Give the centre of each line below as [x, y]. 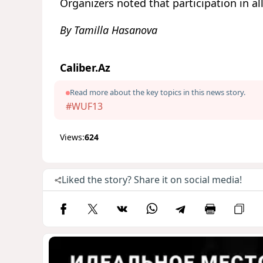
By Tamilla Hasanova [109, 30]
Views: [72, 137]
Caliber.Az [85, 68]
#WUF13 [84, 107]
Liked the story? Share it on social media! [152, 180]
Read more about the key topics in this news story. [158, 92]
